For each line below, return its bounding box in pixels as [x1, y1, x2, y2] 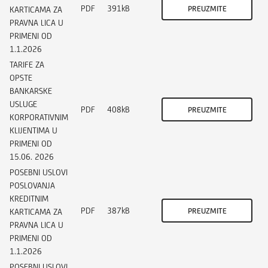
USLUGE [10, 99, 37, 109]
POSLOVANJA [10, 180, 55, 190]
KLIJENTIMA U [10, 125, 57, 135]
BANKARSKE [10, 86, 52, 96]
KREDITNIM [10, 193, 48, 203]
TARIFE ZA [10, 59, 44, 69]
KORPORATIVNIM [10, 112, 68, 122]
